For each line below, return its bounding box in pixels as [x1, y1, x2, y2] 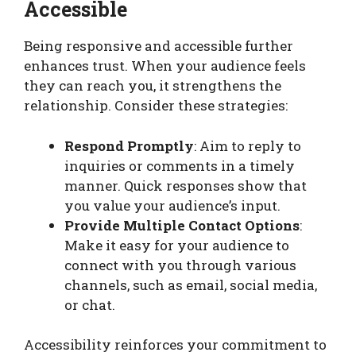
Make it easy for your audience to [64, 235, 289, 254]
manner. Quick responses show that [64, 176, 307, 195]
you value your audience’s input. [64, 195, 281, 215]
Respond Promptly [64, 136, 194, 155]
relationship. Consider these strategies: [24, 96, 288, 115]
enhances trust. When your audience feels [24, 56, 306, 75]
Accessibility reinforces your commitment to [24, 335, 327, 354]
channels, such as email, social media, [64, 275, 317, 294]
